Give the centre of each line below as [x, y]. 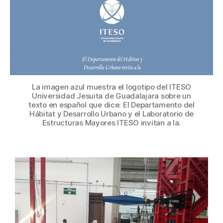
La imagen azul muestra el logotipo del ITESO [111, 87]
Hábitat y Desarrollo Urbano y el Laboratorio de [111, 113]
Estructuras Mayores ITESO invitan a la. [111, 122]
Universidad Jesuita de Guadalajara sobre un [111, 96]
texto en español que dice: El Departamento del [111, 105]
